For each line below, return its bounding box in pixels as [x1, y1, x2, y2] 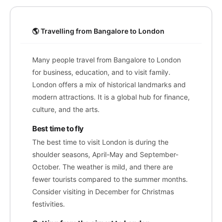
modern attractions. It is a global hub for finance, [32, 93, 190, 101]
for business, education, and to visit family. [32, 68, 170, 76]
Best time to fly [32, 124, 84, 133]
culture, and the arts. [32, 105, 100, 113]
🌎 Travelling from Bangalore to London [32, 27, 165, 35]
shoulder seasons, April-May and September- [32, 150, 178, 159]
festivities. [32, 200, 65, 208]
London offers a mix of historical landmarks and [32, 80, 186, 89]
